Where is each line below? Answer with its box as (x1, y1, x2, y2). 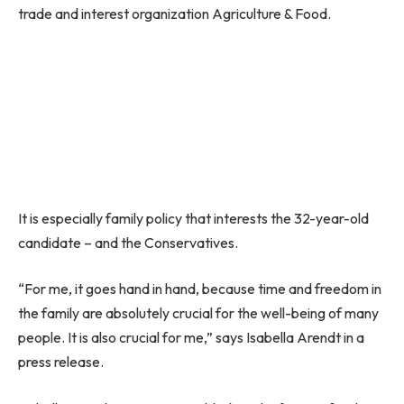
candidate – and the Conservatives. (18, 233, 238, 252)
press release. (18, 353, 104, 372)
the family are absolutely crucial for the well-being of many (18, 304, 379, 323)
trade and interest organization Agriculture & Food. (18, 4, 331, 23)
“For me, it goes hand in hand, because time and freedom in (18, 280, 381, 298)
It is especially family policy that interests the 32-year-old (18, 208, 369, 227)
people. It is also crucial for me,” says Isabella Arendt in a (18, 328, 364, 347)
